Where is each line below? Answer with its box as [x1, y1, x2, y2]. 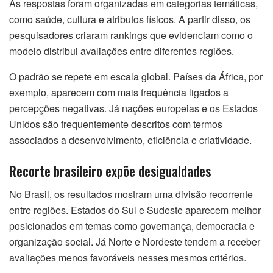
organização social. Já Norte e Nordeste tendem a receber [9, 234, 260, 249]
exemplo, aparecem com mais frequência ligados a [9, 85, 229, 100]
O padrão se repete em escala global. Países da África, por [9, 69, 263, 84]
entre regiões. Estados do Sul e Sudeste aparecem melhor [9, 202, 261, 217]
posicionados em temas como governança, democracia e [9, 218, 255, 233]
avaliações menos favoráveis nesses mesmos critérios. [9, 250, 246, 264]
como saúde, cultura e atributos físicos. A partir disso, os [9, 12, 250, 27]
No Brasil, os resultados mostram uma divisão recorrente [9, 186, 253, 201]
